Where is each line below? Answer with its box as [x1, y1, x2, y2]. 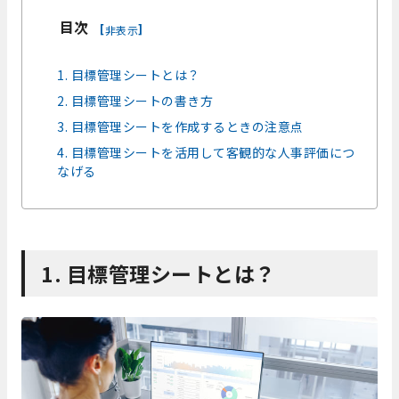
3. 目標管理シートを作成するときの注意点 [57, 118, 304, 136]
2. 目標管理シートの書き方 [57, 92, 214, 110]
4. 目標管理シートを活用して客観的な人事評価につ [57, 143, 355, 162]
